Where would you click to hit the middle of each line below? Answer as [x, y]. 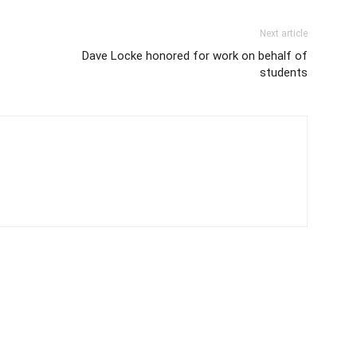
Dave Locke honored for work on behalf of [195, 56]
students [284, 73]
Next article [284, 34]
